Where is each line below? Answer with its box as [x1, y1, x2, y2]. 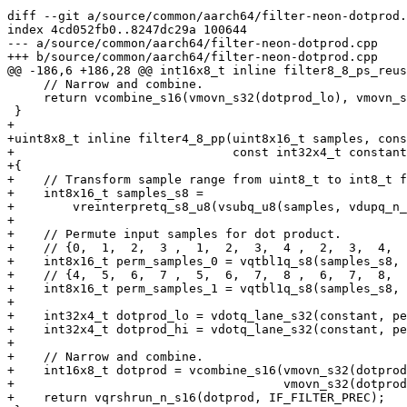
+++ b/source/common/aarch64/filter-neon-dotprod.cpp [7, 50, 378, 65]
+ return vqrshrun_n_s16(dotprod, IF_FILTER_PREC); [7, 391, 385, 405]
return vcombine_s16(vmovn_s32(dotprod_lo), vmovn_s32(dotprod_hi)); [7, 91, 44, 105]
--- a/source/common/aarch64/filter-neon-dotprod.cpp [7, 36, 378, 51]
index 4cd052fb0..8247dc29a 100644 [7, 23, 247, 37]
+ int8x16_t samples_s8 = [7, 186, 203, 201]
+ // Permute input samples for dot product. [7, 227, 342, 242]
